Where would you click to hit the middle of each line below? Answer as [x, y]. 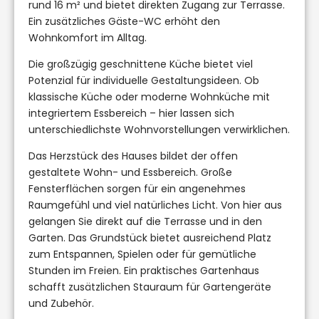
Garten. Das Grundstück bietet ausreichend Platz [150, 237]
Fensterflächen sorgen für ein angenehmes [137, 188]
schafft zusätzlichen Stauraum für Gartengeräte [150, 287]
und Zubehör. [61, 303]
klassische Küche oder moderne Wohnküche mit [149, 96]
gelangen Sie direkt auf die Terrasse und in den [145, 221]
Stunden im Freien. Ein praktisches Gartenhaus [144, 270]
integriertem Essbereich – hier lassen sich [131, 113]
